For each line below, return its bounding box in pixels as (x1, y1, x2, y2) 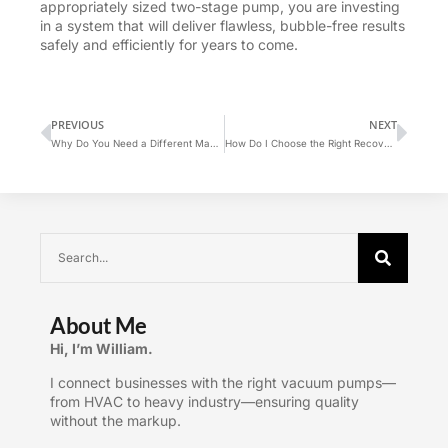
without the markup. (50, 411, 181, 429)
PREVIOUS (51, 117, 104, 133)
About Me (50, 312, 146, 340)
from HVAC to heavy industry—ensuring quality (50, 392, 359, 410)
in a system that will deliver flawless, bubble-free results (40, 16, 405, 34)
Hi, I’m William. (50, 340, 153, 358)
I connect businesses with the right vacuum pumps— (50, 373, 396, 391)
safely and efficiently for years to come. (40, 35, 298, 53)
